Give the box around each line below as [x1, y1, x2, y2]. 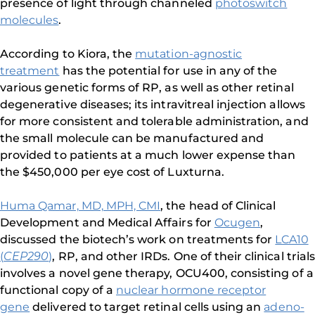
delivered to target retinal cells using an [30, 300, 264, 314]
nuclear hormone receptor [116, 283, 266, 297]
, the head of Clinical [160, 199, 276, 212]
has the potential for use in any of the [59, 64, 278, 77]
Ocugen [214, 216, 261, 229]
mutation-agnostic [135, 47, 243, 60]
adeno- [264, 300, 304, 314]
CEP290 [4, 250, 49, 263]
